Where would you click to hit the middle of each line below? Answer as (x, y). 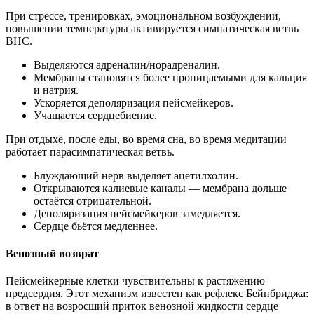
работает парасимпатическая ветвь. (90, 151)
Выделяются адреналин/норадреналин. (127, 64)
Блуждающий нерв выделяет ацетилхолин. (136, 175)
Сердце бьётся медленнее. (96, 226)
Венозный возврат (52, 253)
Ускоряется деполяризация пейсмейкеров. (134, 102)
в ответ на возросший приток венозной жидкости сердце (142, 306)
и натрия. (56, 90)
